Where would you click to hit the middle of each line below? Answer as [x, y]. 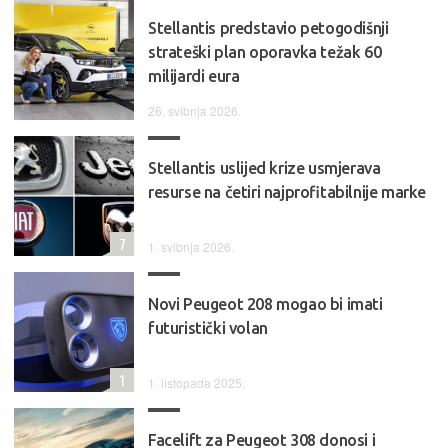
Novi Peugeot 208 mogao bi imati [265, 304]
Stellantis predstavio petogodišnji [268, 28]
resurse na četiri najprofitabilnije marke [287, 192]
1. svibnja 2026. [191, 247]
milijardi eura [194, 76]
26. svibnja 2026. [194, 111]
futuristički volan [208, 328]
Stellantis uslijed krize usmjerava [264, 168]
